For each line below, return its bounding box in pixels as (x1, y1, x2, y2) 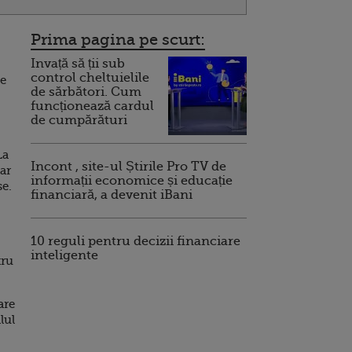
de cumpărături (31, 113, 127, 127)
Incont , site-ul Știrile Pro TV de (31, 159, 226, 174)
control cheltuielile (31, 71, 149, 85)
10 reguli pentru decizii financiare (31, 234, 240, 248)
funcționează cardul (31, 99, 154, 113)
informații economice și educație (31, 174, 233, 188)
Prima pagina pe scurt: (31, 31, 205, 49)
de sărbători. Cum (31, 85, 141, 99)
